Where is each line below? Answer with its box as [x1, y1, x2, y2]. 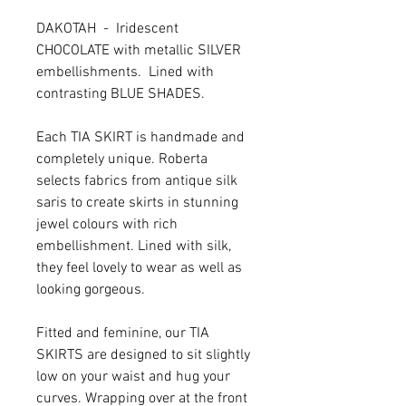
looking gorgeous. [36, 280, 145, 299]
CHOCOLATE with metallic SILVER [36, 41, 241, 60]
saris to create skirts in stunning [36, 193, 238, 212]
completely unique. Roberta [36, 150, 208, 169]
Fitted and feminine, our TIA [36, 324, 209, 343]
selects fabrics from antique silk [36, 171, 237, 190]
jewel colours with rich [36, 215, 178, 234]
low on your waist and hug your [36, 367, 230, 386]
